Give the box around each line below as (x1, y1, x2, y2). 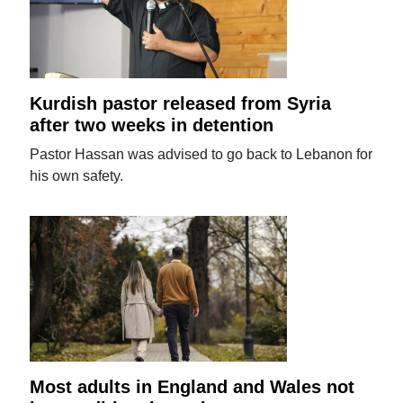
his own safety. (30, 167, 124, 184)
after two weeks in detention (30, 114, 274, 135)
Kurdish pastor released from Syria (30, 93, 332, 113)
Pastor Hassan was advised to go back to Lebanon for (30, 146, 373, 162)
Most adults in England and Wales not (30, 376, 355, 397)
